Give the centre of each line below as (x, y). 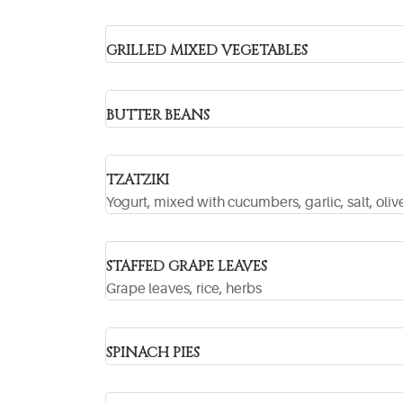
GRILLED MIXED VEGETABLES (207, 50)
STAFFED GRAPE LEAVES (187, 266)
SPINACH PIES (153, 353)
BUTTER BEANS (158, 115)
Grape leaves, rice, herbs (184, 289)
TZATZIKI (138, 180)
